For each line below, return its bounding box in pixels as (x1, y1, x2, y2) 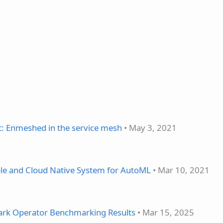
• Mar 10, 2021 (151, 164, 210, 176)
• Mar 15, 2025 (135, 206, 194, 218)
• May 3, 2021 (122, 121, 177, 133)
